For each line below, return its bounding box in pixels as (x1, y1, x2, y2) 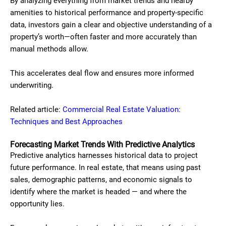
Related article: (10, 105, 63, 114)
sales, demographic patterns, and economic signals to (10, 175, 192, 184)
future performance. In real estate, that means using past (10, 163, 201, 172)
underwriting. (10, 81, 53, 90)
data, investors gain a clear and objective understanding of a (10, 20, 212, 29)
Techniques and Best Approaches (10, 117, 123, 126)
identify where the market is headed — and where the (10, 187, 187, 196)
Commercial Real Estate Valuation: (63, 105, 181, 114)
